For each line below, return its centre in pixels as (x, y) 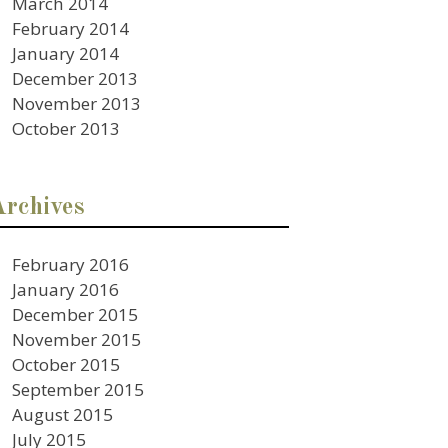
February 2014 (71, 28)
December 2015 (75, 314)
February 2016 (71, 264)
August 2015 (63, 414)
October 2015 (66, 364)
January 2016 (66, 289)
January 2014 (66, 53)
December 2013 (75, 78)
